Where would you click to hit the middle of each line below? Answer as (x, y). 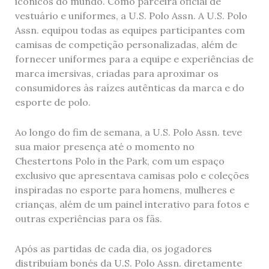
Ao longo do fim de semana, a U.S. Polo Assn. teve (128, 132)
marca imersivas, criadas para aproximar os (116, 74)
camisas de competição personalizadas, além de (126, 45)
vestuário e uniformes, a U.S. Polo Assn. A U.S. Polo (131, 16)
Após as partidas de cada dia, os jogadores (113, 248)
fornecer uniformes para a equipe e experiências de (134, 59)
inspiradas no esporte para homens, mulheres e (125, 190)
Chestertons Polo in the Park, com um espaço (119, 161)
